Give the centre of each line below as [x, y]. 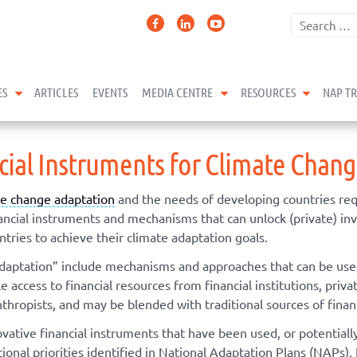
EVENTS [110, 92]
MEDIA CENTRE [178, 92]
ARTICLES [57, 92]
